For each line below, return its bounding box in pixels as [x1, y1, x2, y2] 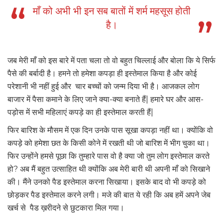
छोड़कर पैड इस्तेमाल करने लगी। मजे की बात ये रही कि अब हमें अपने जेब [7, 190, 211, 200]
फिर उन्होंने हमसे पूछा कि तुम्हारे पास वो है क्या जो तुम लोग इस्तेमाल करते [7, 151, 210, 161]
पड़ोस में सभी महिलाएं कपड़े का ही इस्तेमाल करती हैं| [7, 108, 153, 117]
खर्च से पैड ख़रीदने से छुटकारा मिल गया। [7, 203, 124, 213]
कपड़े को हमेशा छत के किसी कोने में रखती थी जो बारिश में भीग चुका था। [7, 138, 210, 148]
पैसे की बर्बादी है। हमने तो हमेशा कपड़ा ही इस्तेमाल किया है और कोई [7, 69, 197, 79]
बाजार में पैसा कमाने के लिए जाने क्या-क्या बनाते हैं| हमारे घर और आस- [7, 95, 204, 105]
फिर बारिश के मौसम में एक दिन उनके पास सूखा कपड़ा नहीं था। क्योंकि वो [7, 125, 213, 135]
